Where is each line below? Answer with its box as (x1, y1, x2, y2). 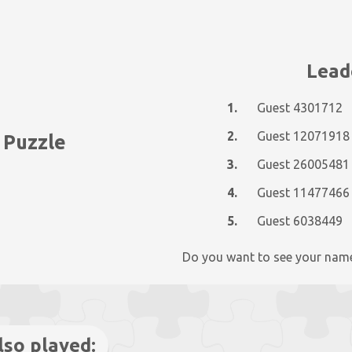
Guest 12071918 (256, 129, 350, 143)
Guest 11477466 (256, 185, 350, 200)
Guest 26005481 (256, 157, 350, 171)
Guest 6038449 (256, 214, 343, 228)
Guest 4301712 (256, 101, 343, 115)
